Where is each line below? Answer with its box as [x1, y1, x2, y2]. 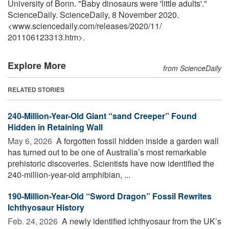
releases [97, 19, 128, 32]
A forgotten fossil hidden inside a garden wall [54, 134, 219, 147]
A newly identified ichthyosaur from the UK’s [60, 215, 221, 227]
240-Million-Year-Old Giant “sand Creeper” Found [8, 109, 197, 122]
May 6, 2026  [8, 134, 54, 147]
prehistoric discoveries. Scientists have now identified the [8, 157, 214, 169]
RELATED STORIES [8, 84, 64, 94]
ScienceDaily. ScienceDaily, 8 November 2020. [8, 8, 179, 20]
